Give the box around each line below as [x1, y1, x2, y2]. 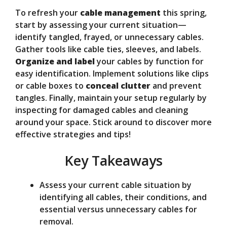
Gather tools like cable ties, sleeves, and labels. [15, 43, 201, 55]
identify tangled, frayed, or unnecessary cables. [15, 31, 204, 43]
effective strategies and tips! [15, 128, 131, 140]
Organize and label [15, 55, 95, 67]
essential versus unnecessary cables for [40, 203, 197, 215]
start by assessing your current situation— [15, 19, 186, 30]
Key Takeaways [64, 150, 163, 170]
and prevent [150, 80, 202, 91]
